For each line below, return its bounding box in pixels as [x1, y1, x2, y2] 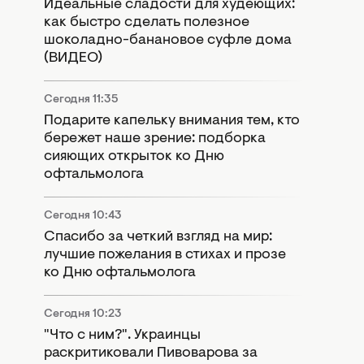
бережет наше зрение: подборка [44, 131, 266, 146]
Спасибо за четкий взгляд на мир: [44, 229, 272, 245]
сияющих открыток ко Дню [44, 149, 224, 164]
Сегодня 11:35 [44, 93, 119, 106]
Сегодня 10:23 [44, 308, 122, 320]
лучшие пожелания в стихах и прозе [44, 247, 286, 262]
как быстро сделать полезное [44, 15, 249, 30]
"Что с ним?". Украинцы [44, 327, 201, 343]
